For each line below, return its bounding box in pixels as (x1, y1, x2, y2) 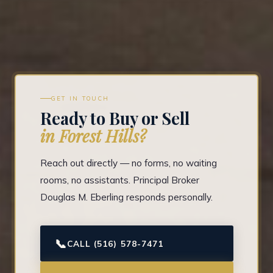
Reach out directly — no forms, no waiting (40, 157, 217, 169)
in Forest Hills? (40, 125, 146, 147)
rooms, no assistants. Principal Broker (40, 174, 199, 186)
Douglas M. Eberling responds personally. (40, 191, 213, 204)
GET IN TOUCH (51, 94, 110, 102)
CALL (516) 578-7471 (66, 238, 164, 249)
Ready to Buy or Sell (40, 107, 190, 130)
